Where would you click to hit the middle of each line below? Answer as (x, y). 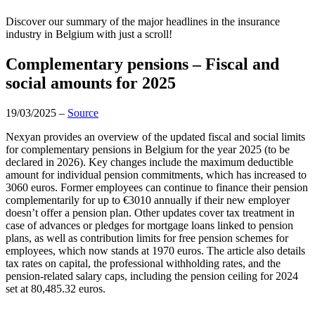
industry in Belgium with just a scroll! (89, 34)
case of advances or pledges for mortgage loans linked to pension (149, 225)
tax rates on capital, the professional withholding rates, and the (143, 263)
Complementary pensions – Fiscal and (142, 64)
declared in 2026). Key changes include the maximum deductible (149, 162)
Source (83, 112)
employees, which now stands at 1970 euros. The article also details (155, 250)
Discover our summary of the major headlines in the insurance (143, 21)
